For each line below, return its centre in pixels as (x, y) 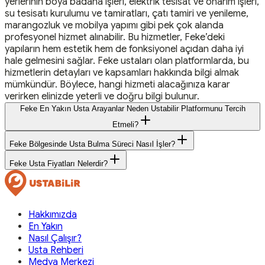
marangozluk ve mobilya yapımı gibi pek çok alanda (114, 26)
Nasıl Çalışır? (55, 239)
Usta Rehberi (56, 251)
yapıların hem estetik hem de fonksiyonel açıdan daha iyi (124, 49)
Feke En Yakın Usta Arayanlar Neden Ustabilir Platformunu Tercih (132, 109)
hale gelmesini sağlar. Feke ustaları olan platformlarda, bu (127, 61)
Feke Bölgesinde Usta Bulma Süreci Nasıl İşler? (92, 144)
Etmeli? (125, 125)
